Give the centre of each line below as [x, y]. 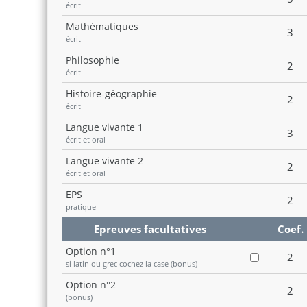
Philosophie [93, 60]
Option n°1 [91, 251]
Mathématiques [102, 26]
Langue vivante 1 [105, 127]
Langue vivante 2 [105, 161]
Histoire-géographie [111, 94]
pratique [81, 206]
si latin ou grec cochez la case [117, 263]
